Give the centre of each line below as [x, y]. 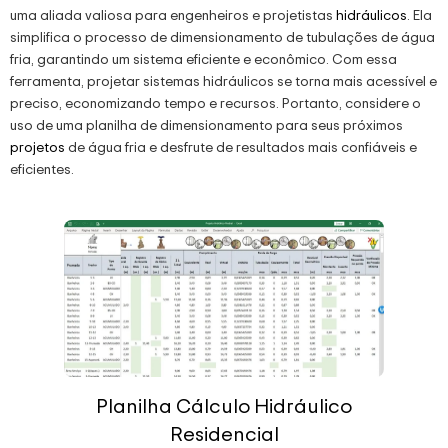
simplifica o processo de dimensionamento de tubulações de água [222, 36]
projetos [37, 146]
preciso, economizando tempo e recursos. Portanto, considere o [215, 102]
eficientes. [42, 168]
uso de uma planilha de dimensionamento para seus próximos [206, 124]
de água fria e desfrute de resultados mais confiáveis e [241, 146]
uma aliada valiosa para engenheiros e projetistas [173, 14]
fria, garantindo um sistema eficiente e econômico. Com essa [203, 58]
